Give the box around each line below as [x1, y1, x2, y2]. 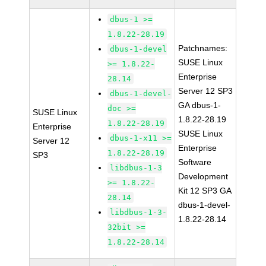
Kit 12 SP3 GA [178, 186, 232, 195]
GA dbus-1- [178, 100, 221, 110]
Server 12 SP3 [178, 86, 233, 96]
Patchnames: [178, 43, 228, 53]
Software [178, 157, 212, 167]
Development [178, 172, 229, 181]
